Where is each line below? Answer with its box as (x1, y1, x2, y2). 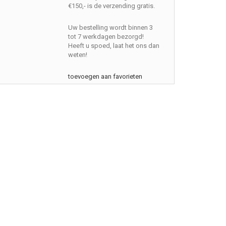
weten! (68, 51, 88, 59)
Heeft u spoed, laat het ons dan (68, 42, 160, 49)
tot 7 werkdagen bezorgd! (68, 33, 144, 40)
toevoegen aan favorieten (68, 73, 143, 80)
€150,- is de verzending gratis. (68, 2, 155, 10)
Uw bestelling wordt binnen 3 (68, 24, 153, 31)
